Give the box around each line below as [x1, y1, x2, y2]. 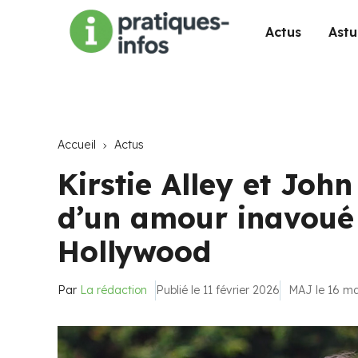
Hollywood [58, 233, 211, 269]
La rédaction [80, 283, 147, 297]
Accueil [58, 137, 96, 152]
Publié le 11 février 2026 [156, 283, 280, 297]
